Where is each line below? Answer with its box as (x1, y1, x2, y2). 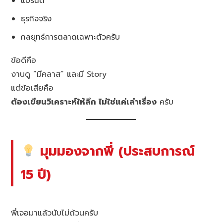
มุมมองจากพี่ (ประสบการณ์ (36, 141, 195, 162)
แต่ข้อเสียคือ (11, 82, 54, 95)
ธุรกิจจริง (21, 13, 52, 25)
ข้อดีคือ (11, 55, 37, 67)
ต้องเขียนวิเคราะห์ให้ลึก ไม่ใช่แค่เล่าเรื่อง (11, 96, 157, 109)
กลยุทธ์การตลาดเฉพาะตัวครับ (21, 31, 120, 43)
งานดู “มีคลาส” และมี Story (11, 68, 107, 81)
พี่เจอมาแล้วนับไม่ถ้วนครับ (11, 207, 99, 219)
